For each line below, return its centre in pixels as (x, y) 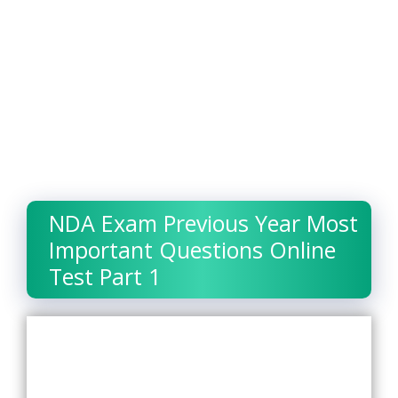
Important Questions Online (192, 250)
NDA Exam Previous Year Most (203, 223)
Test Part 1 (105, 277)
